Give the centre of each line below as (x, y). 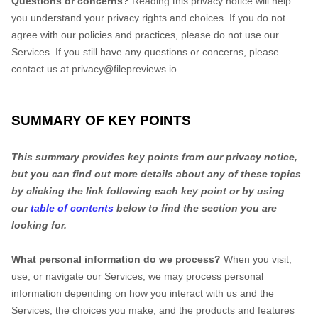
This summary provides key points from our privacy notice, (154, 157)
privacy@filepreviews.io (124, 69)
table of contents (72, 208)
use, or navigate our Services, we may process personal (137, 276)
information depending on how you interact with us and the (143, 293)
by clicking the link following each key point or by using (148, 191)
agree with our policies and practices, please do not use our (145, 35)
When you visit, (256, 259)
